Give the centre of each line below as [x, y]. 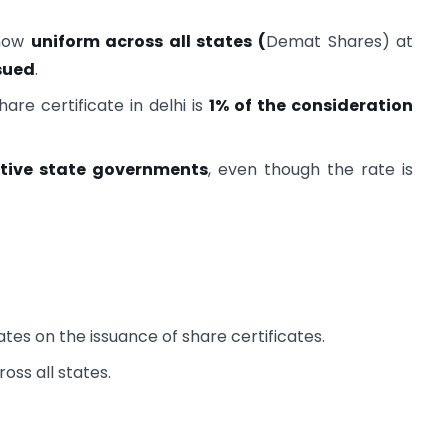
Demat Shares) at [340, 41]
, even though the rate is [311, 169]
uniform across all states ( [148, 41]
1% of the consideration [311, 105]
